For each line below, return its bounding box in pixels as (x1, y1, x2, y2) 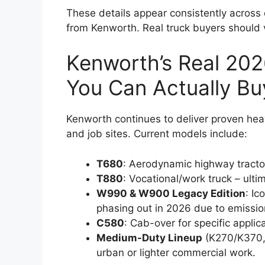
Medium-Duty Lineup (96, 231, 202, 244)
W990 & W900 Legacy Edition (96, 187, 245, 199)
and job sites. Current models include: (66, 128, 247, 140)
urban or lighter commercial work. (96, 246, 256, 258)
